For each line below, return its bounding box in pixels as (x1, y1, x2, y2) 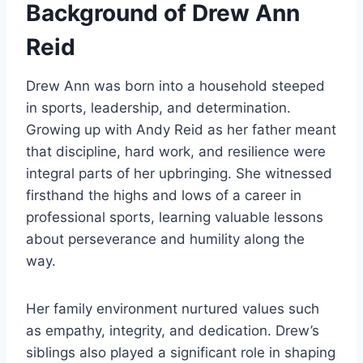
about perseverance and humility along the (26, 231, 305, 248)
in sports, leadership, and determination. (26, 100, 291, 117)
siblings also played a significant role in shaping (26, 344, 335, 361)
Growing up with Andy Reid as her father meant (26, 122, 336, 139)
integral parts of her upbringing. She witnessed (26, 165, 332, 182)
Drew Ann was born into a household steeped (26, 78, 325, 95)
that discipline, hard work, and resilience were (26, 143, 326, 160)
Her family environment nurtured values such (26, 301, 319, 318)
